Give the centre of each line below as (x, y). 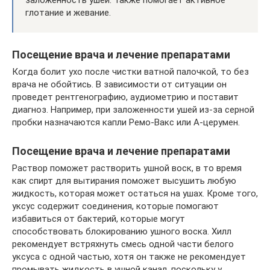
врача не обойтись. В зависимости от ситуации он (119, 84)
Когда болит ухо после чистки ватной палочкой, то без (130, 71)
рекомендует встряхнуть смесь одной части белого (123, 244)
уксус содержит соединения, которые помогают (115, 206)
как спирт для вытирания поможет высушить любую (124, 181)
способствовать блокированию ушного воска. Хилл (122, 231)
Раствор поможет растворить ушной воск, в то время (127, 168)
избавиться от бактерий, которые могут (99, 218)
